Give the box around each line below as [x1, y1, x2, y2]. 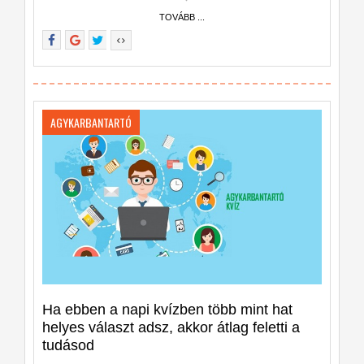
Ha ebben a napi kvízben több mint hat [42, 301, 292, 318]
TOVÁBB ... [159, 12, 205, 23]
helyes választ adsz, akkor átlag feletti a [42, 318, 300, 336]
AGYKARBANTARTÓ [50, 113, 132, 131]
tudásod [42, 336, 94, 353]
